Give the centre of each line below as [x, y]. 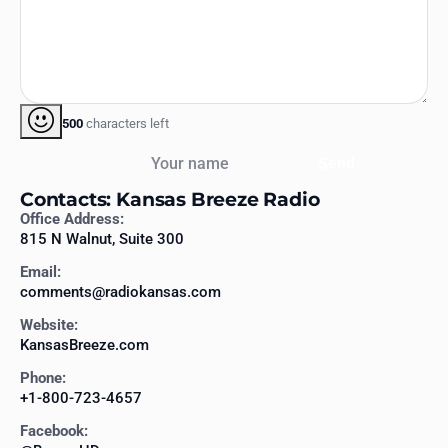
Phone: [43, 378]
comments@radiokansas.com [120, 292]
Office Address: [72, 219]
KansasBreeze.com [84, 345]
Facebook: [54, 431]
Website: [49, 325]
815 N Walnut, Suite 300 [102, 239]
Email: [40, 272]
